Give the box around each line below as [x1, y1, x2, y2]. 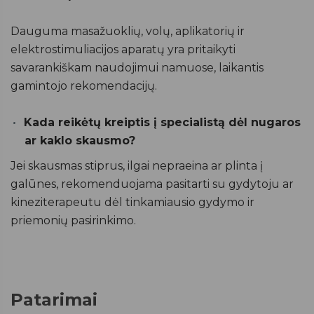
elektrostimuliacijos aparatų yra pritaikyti [11, 42, 235, 56]
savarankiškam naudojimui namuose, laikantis [11, 60, 264, 74]
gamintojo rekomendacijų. [11, 78, 157, 93]
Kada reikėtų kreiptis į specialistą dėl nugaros [24, 115, 301, 129]
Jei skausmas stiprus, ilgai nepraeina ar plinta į [11, 158, 263, 172]
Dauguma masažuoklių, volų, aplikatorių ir [11, 24, 245, 38]
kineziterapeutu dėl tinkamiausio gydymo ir [11, 195, 254, 209]
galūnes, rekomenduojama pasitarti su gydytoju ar [11, 177, 294, 191]
